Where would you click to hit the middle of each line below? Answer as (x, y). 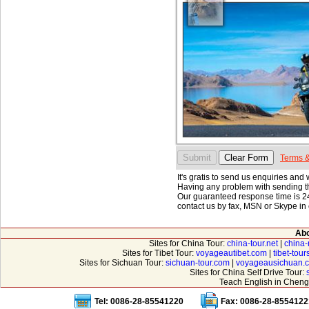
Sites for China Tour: (188, 243)
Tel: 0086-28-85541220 (139, 301)
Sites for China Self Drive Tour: (248, 272)
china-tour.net (252, 243)
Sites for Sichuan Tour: (122, 263)
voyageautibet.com (231, 253)
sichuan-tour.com (197, 263)
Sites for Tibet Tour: (159, 253)
